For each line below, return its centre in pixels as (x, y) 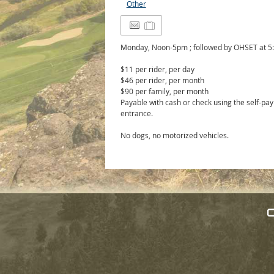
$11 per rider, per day (157, 69)
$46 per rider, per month (162, 80)
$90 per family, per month (164, 91)
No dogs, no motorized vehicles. (174, 135)
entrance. (136, 113)
